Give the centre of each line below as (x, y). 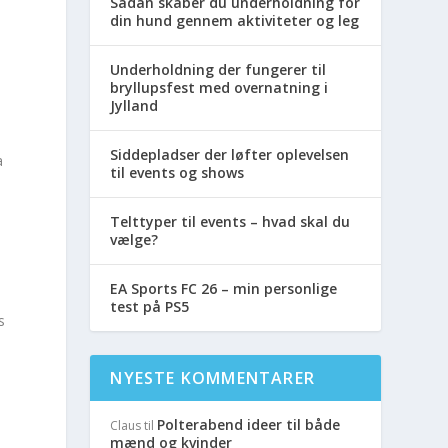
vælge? (134, 239)
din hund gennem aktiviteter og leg (235, 20)
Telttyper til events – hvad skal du (230, 221)
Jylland (134, 105)
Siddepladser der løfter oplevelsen (230, 154)
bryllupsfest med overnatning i (219, 87)
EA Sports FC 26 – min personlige (224, 288)
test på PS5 (150, 306)
